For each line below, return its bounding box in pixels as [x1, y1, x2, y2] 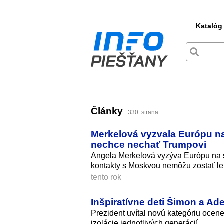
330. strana [128, 109, 158, 116]
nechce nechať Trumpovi [91, 138, 206, 150]
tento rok [91, 172, 121, 181]
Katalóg [196, 22, 222, 30]
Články [91, 106, 125, 117]
